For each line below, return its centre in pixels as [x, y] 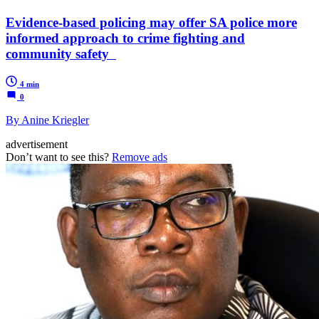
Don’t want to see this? [59, 157]
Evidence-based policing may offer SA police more [151, 22]
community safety [61, 53]
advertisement [37, 144]
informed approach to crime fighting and [125, 38]
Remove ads [140, 157]
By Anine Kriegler [47, 120]
